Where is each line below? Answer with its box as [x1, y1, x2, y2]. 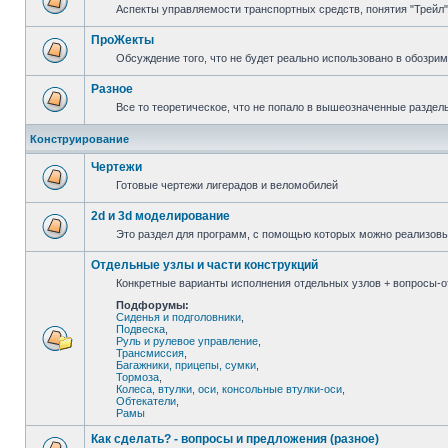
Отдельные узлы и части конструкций [91, 258, 318, 272]
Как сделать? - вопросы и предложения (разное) [91, 432, 379, 446]
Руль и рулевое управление [116, 335, 258, 347]
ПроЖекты [91, 33, 154, 47]
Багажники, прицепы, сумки [116, 359, 256, 371]
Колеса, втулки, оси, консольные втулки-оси [116, 383, 342, 395]
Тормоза [116, 371, 159, 383]
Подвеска [116, 323, 165, 335]
